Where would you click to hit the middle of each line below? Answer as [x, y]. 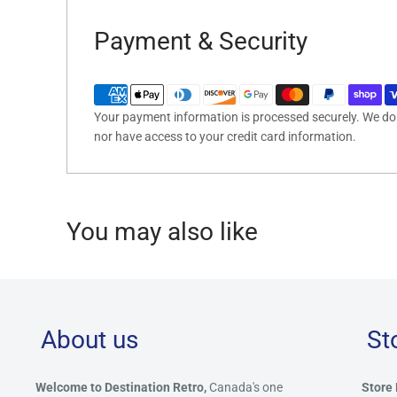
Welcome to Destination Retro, [122, 388]
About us [90, 339]
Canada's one [246, 388]
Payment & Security [201, 41]
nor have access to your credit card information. [225, 136]
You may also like [162, 231]
